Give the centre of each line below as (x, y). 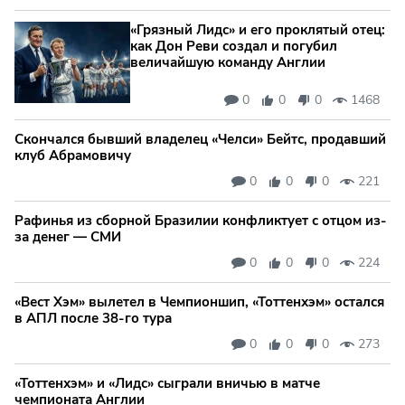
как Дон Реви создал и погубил (234, 47)
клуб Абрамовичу (73, 156)
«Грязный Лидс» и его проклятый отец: (258, 30)
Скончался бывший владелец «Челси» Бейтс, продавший (200, 140)
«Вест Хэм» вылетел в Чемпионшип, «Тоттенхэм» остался (199, 302)
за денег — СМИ (68, 237)
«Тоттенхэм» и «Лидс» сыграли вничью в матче (167, 384)
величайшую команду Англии (228, 63)
